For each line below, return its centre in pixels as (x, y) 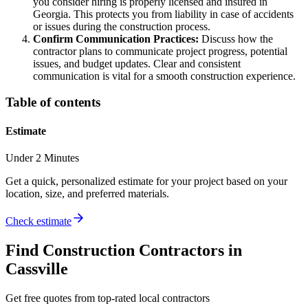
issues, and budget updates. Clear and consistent (137, 63)
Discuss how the (236, 38)
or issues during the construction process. (122, 26)
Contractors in (188, 250)
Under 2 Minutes (42, 157)
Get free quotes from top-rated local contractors (108, 298)
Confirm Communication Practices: (116, 38)
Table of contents (53, 102)
